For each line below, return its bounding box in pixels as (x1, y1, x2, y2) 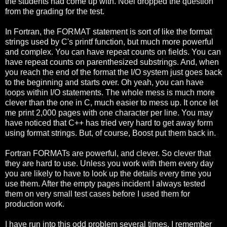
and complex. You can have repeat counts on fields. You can (5, 47, 221, 56)
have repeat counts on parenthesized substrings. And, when (5, 57, 219, 66)
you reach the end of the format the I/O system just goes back (5, 67, 222, 77)
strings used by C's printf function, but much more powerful (5, 37, 213, 46)
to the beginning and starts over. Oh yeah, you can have (5, 78, 204, 87)
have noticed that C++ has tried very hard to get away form (5, 118, 213, 127)
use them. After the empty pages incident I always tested (5, 179, 205, 188)
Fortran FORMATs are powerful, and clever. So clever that (5, 148, 211, 158)
